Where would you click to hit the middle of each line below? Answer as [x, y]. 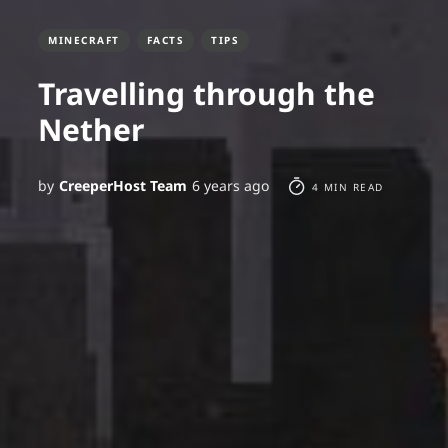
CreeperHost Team [123, 185]
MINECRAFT [84, 39]
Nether [91, 129]
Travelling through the [206, 93]
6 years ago [230, 185]
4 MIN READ [345, 186]
